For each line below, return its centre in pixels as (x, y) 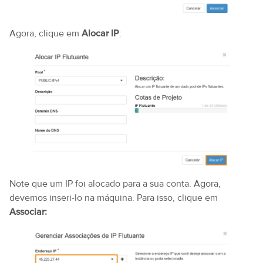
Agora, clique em (45, 33)
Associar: (28, 212)
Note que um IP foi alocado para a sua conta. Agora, (115, 184)
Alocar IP (100, 33)
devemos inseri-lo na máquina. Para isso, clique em (114, 198)
